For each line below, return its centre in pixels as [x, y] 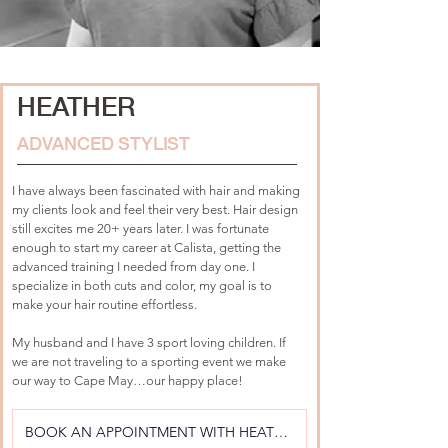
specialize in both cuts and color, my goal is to [143, 285]
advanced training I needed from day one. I [135, 266]
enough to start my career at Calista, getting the [148, 247]
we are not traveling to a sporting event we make [150, 361]
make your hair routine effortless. [104, 304]
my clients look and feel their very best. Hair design [156, 209]
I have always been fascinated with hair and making [157, 190]
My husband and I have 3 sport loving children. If [150, 342]
